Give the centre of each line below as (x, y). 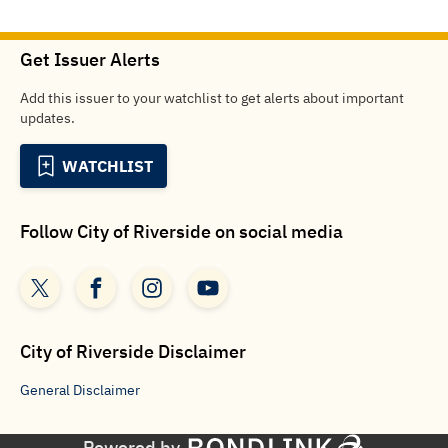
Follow (48, 231)
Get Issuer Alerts (90, 59)
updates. (47, 118)
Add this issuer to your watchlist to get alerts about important (212, 98)
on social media (277, 231)
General (45, 390)
